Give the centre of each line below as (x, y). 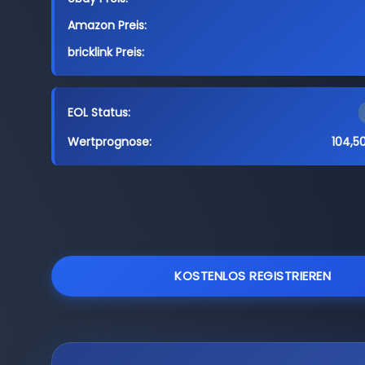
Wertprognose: (109, 142)
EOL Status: (99, 112)
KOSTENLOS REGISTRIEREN (253, 276)
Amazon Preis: (107, 25)
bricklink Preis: (106, 52)
